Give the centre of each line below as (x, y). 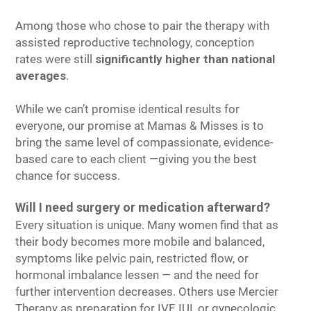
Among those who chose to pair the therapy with (142, 26)
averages (41, 76)
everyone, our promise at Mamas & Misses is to (140, 126)
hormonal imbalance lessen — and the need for (137, 275)
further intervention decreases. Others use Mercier (147, 292)
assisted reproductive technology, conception (135, 42)
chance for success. (68, 176)
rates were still (55, 59)
